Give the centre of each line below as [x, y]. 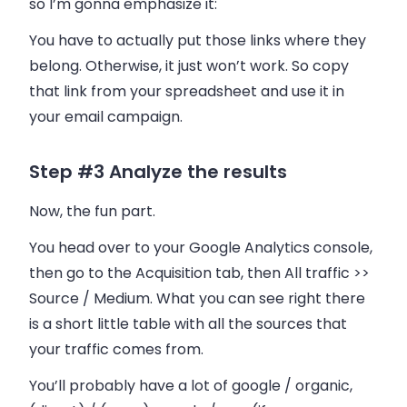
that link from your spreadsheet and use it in [187, 91]
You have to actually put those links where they [198, 40]
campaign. [143, 116]
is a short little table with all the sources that [188, 323]
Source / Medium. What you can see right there [197, 298]
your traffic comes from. [116, 349]
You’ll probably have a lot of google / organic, [191, 385]
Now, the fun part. [92, 211]
